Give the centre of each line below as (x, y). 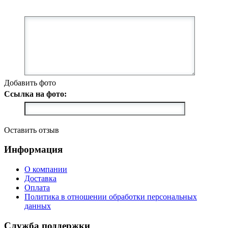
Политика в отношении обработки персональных (111, 197)
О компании (46, 169)
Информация (33, 150)
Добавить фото (30, 82)
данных (38, 206)
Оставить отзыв (32, 130)
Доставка (40, 179)
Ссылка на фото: (35, 94)
